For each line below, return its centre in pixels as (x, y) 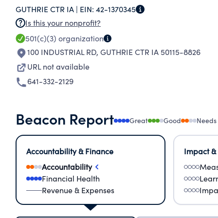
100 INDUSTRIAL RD (62, 52)
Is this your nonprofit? (63, 23)
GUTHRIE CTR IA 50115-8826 (150, 52)
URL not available (58, 66)
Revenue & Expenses (78, 190)
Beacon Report (65, 118)
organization (80, 38)
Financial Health (71, 178)
